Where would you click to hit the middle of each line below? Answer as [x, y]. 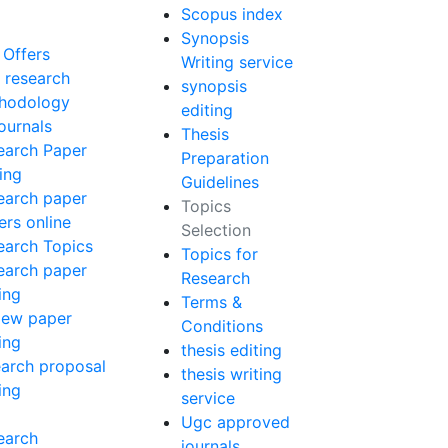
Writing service [237, 62]
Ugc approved [235, 422]
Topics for [219, 254]
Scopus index [232, 14]
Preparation [225, 158]
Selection [216, 230]
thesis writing [231, 374]
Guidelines [220, 182]
